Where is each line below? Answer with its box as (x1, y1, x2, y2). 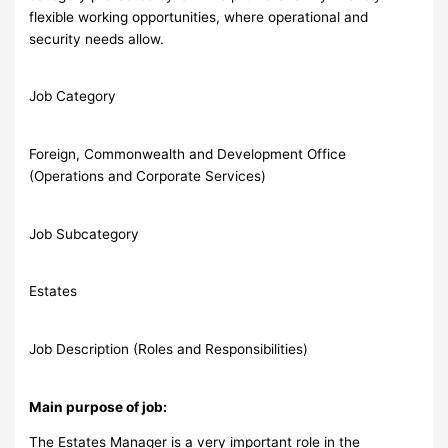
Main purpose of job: (29, 398, 168, 415)
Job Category (29, 88, 117, 105)
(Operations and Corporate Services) (29, 167, 267, 184)
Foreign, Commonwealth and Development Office (29, 145, 347, 162)
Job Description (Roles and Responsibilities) (29, 340, 309, 357)
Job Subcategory (29, 225, 140, 242)
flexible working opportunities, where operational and (29, 8, 369, 25)
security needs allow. (29, 30, 165, 47)
